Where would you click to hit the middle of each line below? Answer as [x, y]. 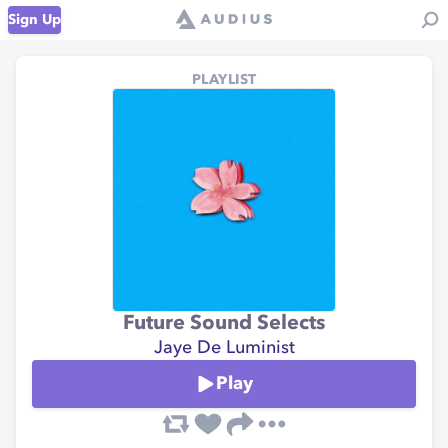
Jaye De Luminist [224, 348]
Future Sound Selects [224, 324]
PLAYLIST [224, 80]
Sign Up [34, 20]
